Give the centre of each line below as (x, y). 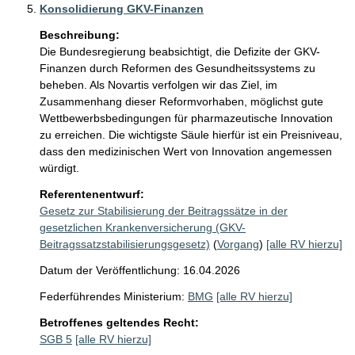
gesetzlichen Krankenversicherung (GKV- (143, 227)
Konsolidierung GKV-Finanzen (122, 9)
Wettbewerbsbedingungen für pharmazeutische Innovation (188, 118)
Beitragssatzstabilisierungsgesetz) (125, 244)
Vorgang (238, 244)
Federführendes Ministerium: (112, 296)
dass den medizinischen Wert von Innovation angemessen (187, 151)
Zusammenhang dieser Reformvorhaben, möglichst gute (183, 101)
